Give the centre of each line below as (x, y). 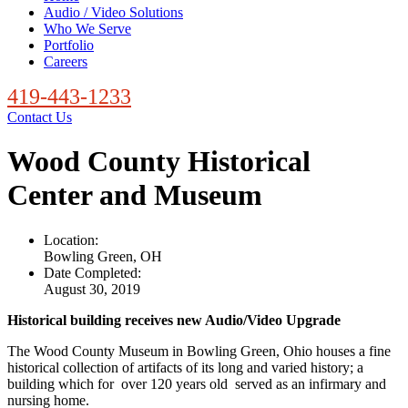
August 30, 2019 (92, 289)
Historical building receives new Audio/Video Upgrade (174, 320)
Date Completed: (92, 272)
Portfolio (69, 45)
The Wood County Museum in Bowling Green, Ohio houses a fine (199, 351)
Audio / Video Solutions (113, 12)
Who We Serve (87, 29)
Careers (66, 61)
